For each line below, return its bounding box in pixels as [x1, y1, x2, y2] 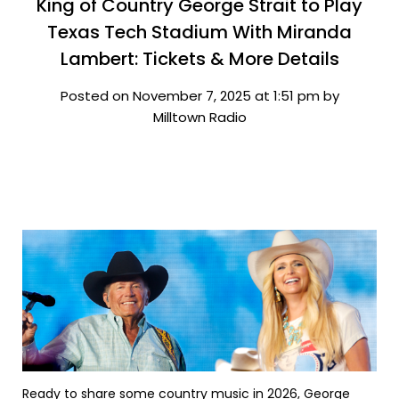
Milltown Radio [152, 108, 247, 126]
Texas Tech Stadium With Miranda [47, 20, 352, 45]
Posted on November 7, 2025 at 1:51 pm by [60, 86, 339, 105]
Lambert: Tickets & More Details [60, 46, 339, 71]
